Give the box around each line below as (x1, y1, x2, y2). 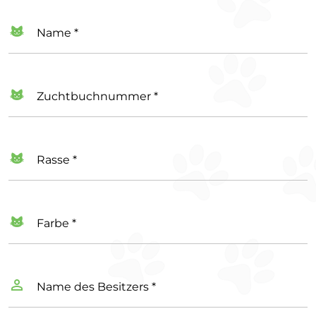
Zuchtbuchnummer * (37, 89, 158, 103)
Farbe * (37, 216, 76, 230)
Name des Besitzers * (37, 279, 156, 293)
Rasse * (37, 152, 77, 166)
